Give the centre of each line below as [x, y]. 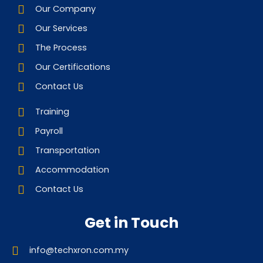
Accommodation [72, 170]
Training [52, 112]
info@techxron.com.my [79, 250]
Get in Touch [131, 223]
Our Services [61, 28]
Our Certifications [73, 67]
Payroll [49, 131]
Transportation [68, 150]
